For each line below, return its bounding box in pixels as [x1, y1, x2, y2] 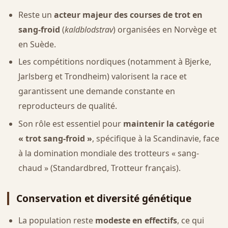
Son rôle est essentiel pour [18, 118, 123, 130]
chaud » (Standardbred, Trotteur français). [18, 162, 181, 174]
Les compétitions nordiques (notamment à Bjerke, [18, 56, 211, 68]
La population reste [18, 215, 95, 226]
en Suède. [18, 38, 56, 50]
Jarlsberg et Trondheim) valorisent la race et [18, 71, 187, 82]
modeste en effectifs [95, 215, 177, 226]
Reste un [18, 9, 54, 20]
